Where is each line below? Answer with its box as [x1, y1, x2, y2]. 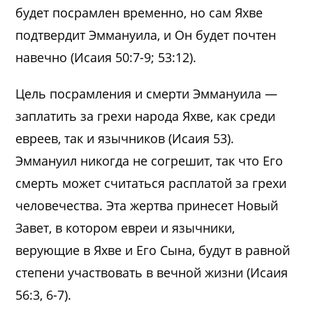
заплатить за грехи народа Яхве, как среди [15, 107, 276, 124]
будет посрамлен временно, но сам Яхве [15, 3, 263, 21]
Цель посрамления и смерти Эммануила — [15, 85, 278, 102]
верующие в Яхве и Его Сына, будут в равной [15, 241, 291, 259]
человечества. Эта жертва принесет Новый [15, 196, 279, 214]
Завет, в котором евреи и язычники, [15, 219, 235, 236]
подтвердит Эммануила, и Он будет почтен [15, 26, 277, 43]
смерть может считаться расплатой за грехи [15, 174, 287, 191]
